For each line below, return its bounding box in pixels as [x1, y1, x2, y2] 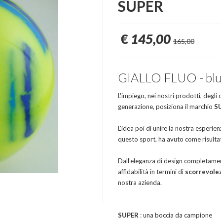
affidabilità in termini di [118, 168, 185, 176]
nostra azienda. [118, 179, 162, 187]
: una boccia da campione [140, 211, 212, 220]
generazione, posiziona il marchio [118, 103, 214, 111]
